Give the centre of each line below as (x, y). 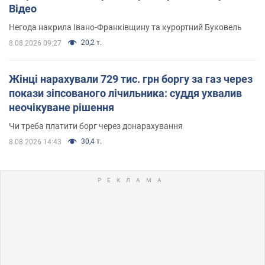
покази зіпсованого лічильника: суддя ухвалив (125, 93)
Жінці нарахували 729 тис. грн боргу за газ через (131, 79)
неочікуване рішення (62, 107)
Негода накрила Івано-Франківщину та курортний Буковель (125, 27)
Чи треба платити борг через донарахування (96, 126)
